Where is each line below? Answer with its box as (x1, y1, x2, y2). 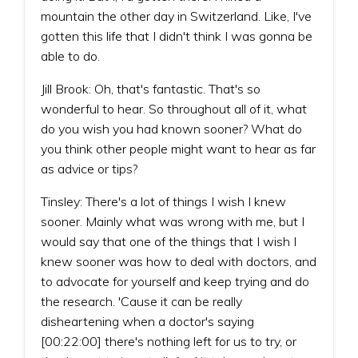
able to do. (41, 47, 100, 64)
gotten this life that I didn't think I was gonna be (41, 27, 312, 44)
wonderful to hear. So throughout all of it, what (41, 100, 307, 117)
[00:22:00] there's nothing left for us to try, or (41, 332, 296, 349)
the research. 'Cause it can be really (41, 292, 242, 309)
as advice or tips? (41, 160, 137, 177)
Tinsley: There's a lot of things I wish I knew (41, 193, 286, 209)
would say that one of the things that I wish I (41, 233, 296, 249)
